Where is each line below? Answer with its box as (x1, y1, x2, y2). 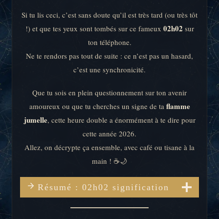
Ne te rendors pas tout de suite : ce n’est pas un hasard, (26, 51, 193, 61)
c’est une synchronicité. (73, 65, 146, 74)
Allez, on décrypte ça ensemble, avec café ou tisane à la (24, 142, 195, 153)
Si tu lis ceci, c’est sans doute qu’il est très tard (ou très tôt (22, 10, 197, 20)
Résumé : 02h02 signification (37, 182, 169, 193)
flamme (166, 101, 190, 112)
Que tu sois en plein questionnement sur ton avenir (32, 88, 187, 98)
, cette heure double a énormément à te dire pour (47, 115, 196, 125)
